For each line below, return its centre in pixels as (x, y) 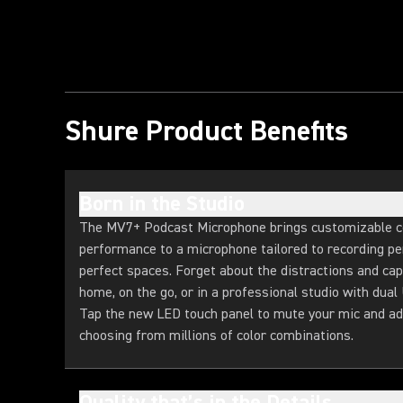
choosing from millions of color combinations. (216, 336)
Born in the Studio (162, 204)
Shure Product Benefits (206, 131)
